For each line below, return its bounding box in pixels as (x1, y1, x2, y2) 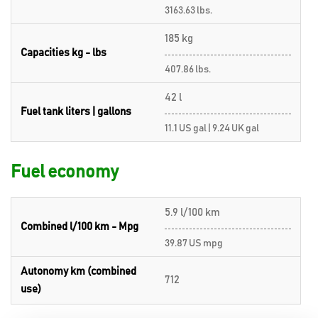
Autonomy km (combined (21, 265, 136, 277)
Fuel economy (11, 163, 119, 181)
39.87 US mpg (165, 238, 223, 248)
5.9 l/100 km (165, 207, 220, 218)
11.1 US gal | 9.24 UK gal (165, 123, 259, 133)
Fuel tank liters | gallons (21, 106, 131, 117)
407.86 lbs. (165, 64, 211, 75)
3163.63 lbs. (165, 5, 212, 16)
